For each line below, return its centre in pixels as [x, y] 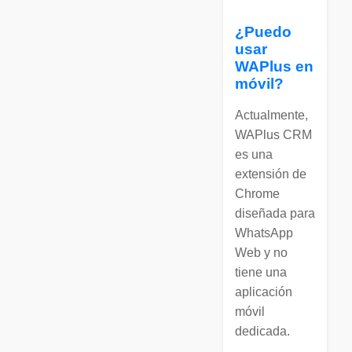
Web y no [261, 252]
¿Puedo [263, 31]
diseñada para [275, 213]
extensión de [271, 174]
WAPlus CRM [273, 134]
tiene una [261, 272]
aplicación [264, 291]
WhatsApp [264, 233]
